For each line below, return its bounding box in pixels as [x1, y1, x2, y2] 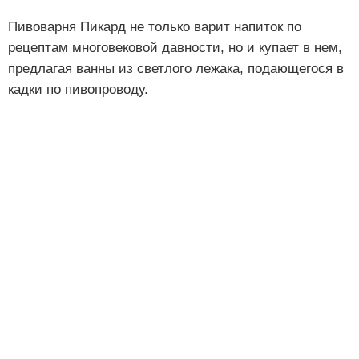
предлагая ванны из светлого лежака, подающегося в [8, 60, 344, 76]
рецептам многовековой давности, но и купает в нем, [8, 39, 342, 55]
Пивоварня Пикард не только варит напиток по [8, 18, 301, 34]
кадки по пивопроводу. [8, 81, 148, 97]
